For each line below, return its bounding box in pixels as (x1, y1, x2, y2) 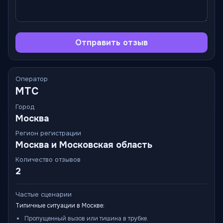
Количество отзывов (15, 155, 81, 164)
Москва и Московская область (15, 139, 152, 150)
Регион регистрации (15, 129, 81, 137)
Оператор (15, 75, 48, 83)
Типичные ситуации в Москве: (15, 202, 105, 210)
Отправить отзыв (75, 37, 148, 48)
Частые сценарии (15, 190, 72, 199)
